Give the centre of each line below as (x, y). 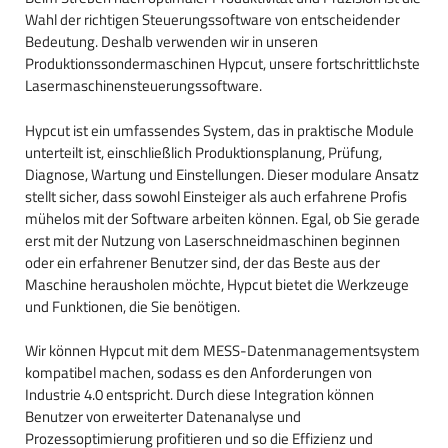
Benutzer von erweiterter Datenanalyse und (163, 417)
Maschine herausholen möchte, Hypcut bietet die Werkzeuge (217, 284)
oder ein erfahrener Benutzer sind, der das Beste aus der (202, 262)
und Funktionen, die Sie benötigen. (132, 306)
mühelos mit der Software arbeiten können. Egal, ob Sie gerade (222, 218)
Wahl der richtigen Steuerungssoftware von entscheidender (212, 20)
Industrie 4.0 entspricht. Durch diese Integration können (199, 395)
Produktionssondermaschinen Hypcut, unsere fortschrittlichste (222, 64)
